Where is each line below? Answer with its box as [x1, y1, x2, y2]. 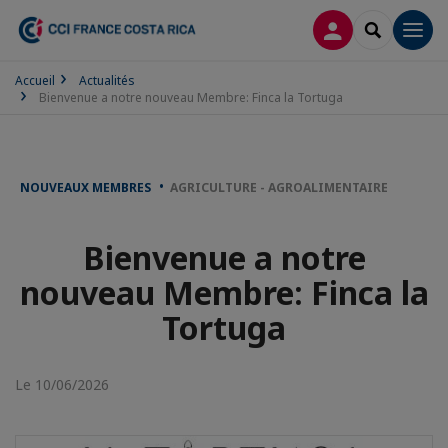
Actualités [79, 72, 135, 89]
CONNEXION [332, 19, 420, 38]
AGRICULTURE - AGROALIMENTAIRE [170, 179, 388, 196]
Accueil [15, 72, 55, 89]
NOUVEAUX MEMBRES [20, 179, 154, 196]
